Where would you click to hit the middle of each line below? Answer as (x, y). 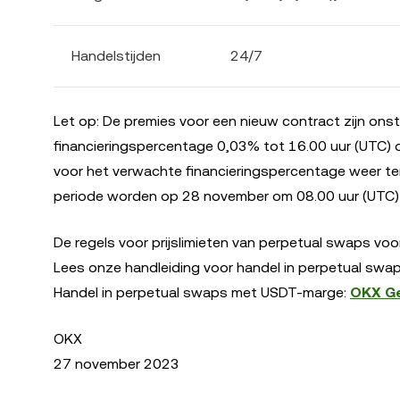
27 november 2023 (117, 364)
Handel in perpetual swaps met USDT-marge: (202, 292)
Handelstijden (116, 56)
